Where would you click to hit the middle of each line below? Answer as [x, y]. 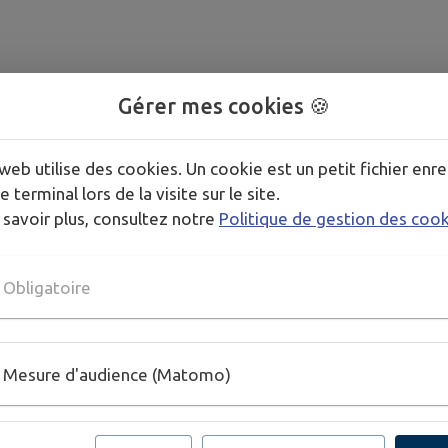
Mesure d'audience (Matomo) [117, 374]
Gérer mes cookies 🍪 [224, 106]
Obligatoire [47, 287]
